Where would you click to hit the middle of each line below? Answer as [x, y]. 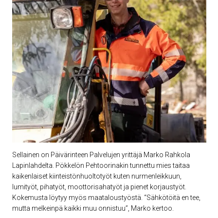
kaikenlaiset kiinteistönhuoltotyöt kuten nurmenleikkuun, [97, 176]
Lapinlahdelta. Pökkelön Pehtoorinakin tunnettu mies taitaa [101, 166]
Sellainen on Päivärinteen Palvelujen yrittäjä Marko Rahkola [101, 155]
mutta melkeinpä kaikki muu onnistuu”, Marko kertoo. [93, 209]
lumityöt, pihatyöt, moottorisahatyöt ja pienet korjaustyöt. [99, 187]
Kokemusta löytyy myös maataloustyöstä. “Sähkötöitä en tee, [106, 198]
